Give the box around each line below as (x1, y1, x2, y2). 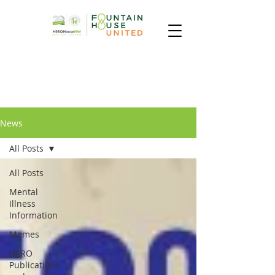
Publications (9, 259, 60, 271)
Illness (9, 198, 36, 209)
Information (9, 209, 58, 221)
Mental (9, 186, 38, 198)
